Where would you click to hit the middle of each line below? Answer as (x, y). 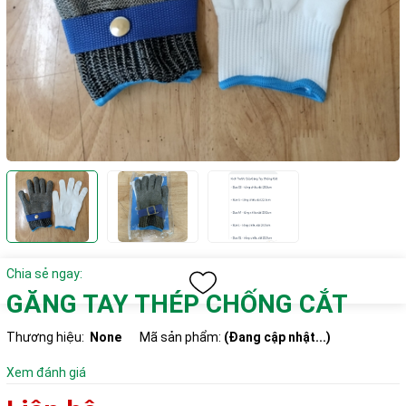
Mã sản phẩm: (182, 338)
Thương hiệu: (45, 338)
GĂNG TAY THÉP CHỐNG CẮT (177, 304)
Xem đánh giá (46, 373)
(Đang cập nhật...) (277, 338)
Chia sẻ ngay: (44, 274)
